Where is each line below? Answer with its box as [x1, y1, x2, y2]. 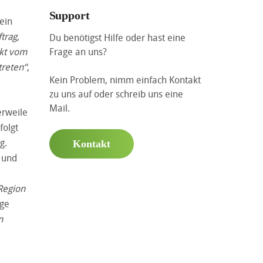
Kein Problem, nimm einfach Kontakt [49, 73, 201, 87]
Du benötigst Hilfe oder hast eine [49, 31, 186, 45]
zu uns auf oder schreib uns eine [49, 87, 183, 101]
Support [49, 9, 90, 22]
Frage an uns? [49, 45, 107, 59]
